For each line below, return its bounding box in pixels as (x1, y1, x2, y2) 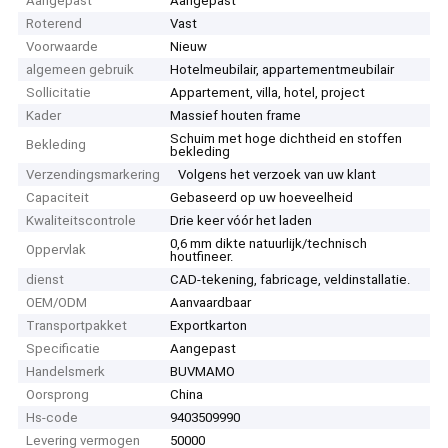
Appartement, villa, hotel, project (170, 85, 366, 101)
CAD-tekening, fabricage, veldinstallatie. (170, 272, 411, 288)
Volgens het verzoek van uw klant (178, 167, 377, 183)
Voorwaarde (26, 39, 99, 55)
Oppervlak (26, 242, 87, 258)
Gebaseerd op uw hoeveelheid (170, 190, 354, 206)
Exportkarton (170, 318, 248, 334)
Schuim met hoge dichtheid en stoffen (170, 131, 403, 147)
